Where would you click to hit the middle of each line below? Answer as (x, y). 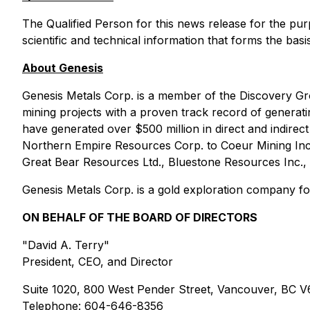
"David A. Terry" (66, 245)
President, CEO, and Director (98, 262)
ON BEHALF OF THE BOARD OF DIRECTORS (140, 217)
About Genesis (63, 68)
